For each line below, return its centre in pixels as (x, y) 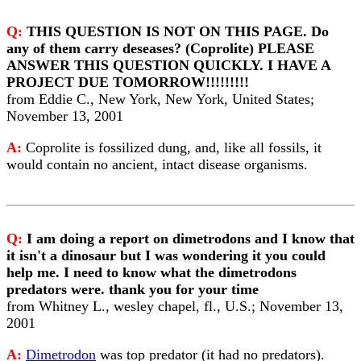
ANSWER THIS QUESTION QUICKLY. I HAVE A (168, 65)
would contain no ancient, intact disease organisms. (157, 164)
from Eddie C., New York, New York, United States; (160, 99)
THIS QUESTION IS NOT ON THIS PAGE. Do (178, 31)
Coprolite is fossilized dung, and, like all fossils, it (174, 147)
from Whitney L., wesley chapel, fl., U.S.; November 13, (175, 306)
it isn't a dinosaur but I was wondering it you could (166, 255)
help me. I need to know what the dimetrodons (151, 272)
